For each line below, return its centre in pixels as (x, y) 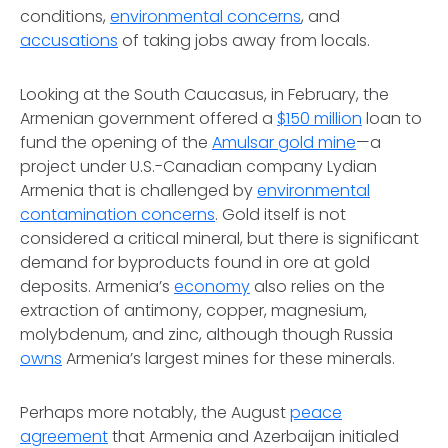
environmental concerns (205, 16)
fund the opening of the (116, 142)
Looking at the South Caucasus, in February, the (204, 94)
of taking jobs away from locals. (244, 40)
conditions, (65, 16)
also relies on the (317, 286)
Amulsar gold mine (284, 142)
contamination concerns (117, 214)
